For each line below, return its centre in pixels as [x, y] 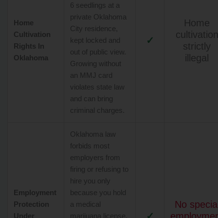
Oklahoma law [93, 134]
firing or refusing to [99, 169]
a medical [85, 204]
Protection [31, 204]
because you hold [98, 192]
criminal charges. [97, 110]
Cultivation [32, 34]
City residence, [94, 28]
